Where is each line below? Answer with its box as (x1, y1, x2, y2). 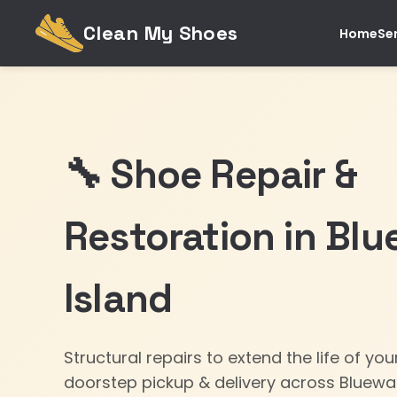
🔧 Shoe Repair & (64, 149, 358, 199)
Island (64, 273, 173, 323)
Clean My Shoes (83, 20, 238, 46)
